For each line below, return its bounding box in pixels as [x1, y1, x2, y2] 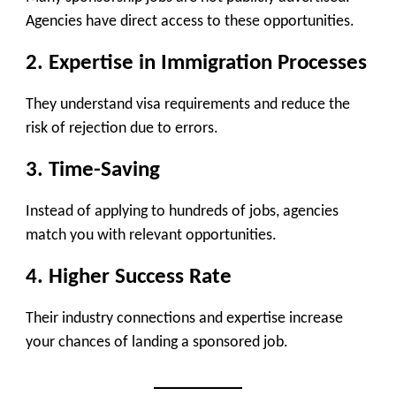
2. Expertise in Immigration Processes [26, 51, 367, 74]
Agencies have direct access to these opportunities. [26, 13, 354, 31]
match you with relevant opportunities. [26, 227, 277, 245]
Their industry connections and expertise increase [26, 310, 343, 328]
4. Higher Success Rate [26, 265, 232, 288]
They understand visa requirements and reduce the [26, 96, 350, 114]
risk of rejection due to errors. [26, 120, 218, 138]
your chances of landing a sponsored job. [26, 334, 288, 352]
